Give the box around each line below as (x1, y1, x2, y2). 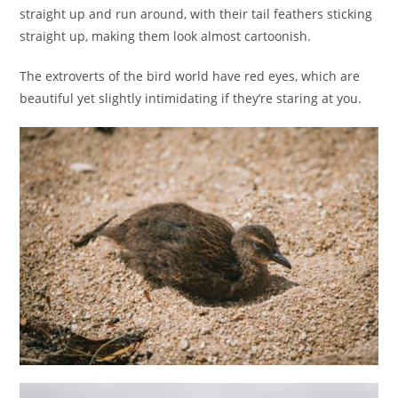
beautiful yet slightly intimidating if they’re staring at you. (20, 89, 370, 107)
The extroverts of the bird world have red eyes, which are (20, 67, 361, 84)
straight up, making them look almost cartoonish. (20, 27, 315, 44)
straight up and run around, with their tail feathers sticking (20, 4, 373, 22)
